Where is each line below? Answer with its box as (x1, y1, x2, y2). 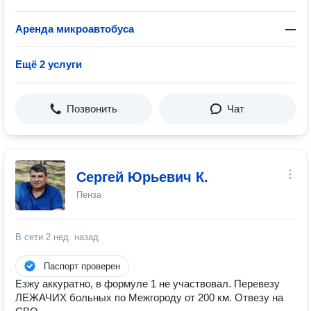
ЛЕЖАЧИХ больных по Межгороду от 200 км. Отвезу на (15, 292, 283, 303)
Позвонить (67, 103, 117, 115)
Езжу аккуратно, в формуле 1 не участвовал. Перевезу (15, 278, 280, 289)
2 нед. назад (46, 232, 99, 242)
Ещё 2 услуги (15, 58, 82, 70)
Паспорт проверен (44, 261, 120, 271)
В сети (15, 232, 46, 242)
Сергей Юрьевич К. (76, 169, 208, 185)
